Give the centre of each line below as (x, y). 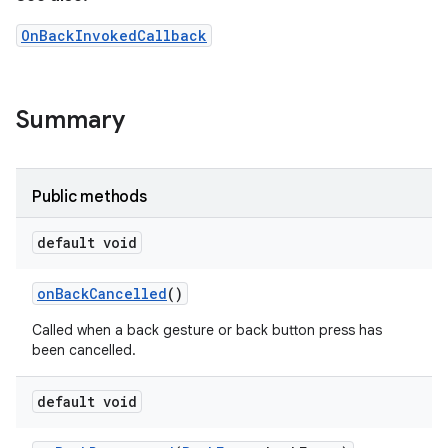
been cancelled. (84, 350)
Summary (70, 120)
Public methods (89, 197)
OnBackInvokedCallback (114, 35)
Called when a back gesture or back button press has (207, 330)
